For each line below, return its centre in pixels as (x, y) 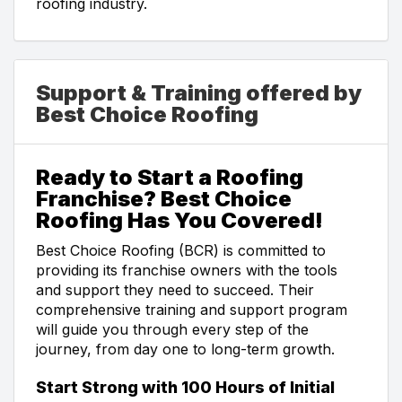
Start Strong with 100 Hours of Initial (185, 387)
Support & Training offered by (199, 92)
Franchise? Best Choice (164, 198)
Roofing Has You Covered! (179, 220)
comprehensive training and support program (192, 309)
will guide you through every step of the (172, 329)
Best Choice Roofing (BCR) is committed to (181, 250)
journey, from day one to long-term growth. (185, 349)
